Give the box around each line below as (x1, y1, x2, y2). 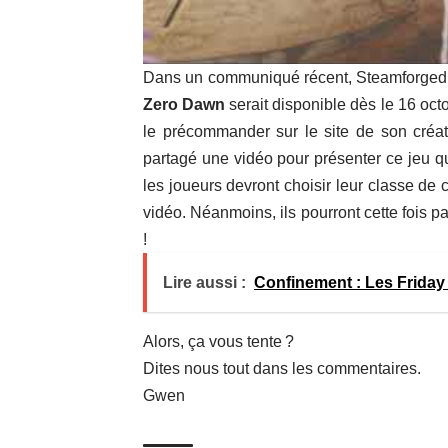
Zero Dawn (143, 95, 226, 113)
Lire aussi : (163, 273, 246, 291)
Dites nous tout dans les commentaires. (143, 359, 421, 377)
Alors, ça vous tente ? (143, 332, 294, 350)
